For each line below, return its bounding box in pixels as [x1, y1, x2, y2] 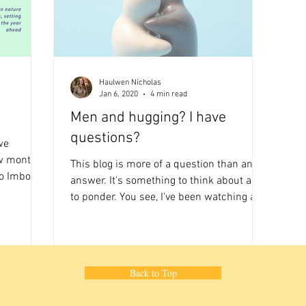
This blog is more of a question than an [70, 158, 253, 171]
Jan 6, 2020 [99, 89, 138, 99]
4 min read [150, 89, 187, 99]
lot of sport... [70, 207, 129, 221]
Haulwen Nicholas [99, 78, 161, 87]
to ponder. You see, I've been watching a [70, 191, 255, 204]
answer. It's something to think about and [70, 174, 264, 188]
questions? [70, 129, 140, 148]
